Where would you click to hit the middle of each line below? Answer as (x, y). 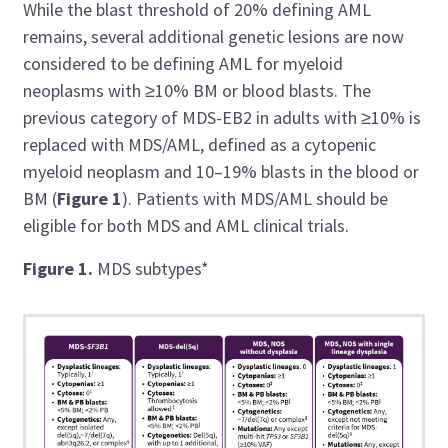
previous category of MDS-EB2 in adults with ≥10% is (222, 117)
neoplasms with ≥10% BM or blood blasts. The (197, 90)
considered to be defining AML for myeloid (183, 63)
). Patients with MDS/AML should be (255, 198)
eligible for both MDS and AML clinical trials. (186, 225)
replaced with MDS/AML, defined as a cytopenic (200, 144)
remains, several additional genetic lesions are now (214, 36)
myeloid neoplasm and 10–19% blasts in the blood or (221, 171)
